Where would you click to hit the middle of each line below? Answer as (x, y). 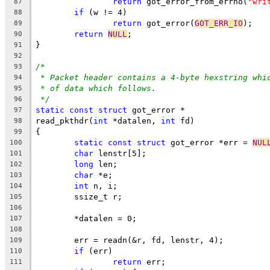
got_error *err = (209, 142)
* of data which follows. (98, 88)
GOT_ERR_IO (219, 23)
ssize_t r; (98, 196)
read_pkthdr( (64, 121)
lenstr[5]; (120, 153)
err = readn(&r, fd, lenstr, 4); (149, 240)
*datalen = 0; (105, 218)
